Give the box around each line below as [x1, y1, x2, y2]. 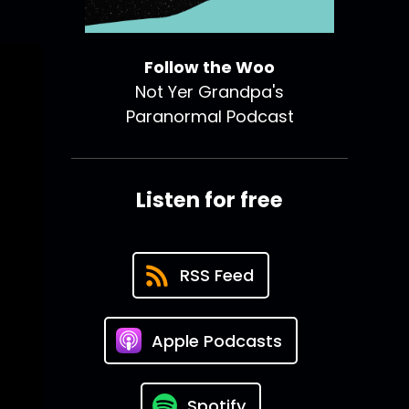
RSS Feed [179, 264, 254, 288]
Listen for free [136, 185, 284, 215]
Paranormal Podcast [125, 105, 294, 129]
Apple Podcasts [151, 329, 282, 352]
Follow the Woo [144, 56, 276, 79]
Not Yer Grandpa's [135, 80, 285, 104]
